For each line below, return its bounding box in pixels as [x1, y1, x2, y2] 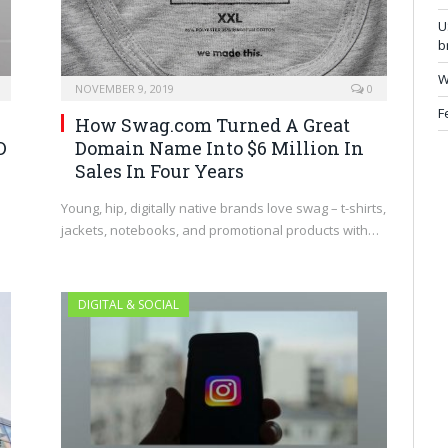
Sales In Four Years [75, 158, 244, 183]
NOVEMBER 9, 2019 [75, 80, 174, 96]
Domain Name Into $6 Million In [75, 135, 364, 160]
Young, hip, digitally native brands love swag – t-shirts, [61, 198, 386, 217]
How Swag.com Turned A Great [75, 112, 350, 137]
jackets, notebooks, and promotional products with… [61, 220, 379, 239]
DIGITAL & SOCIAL [78, 296, 179, 313]
